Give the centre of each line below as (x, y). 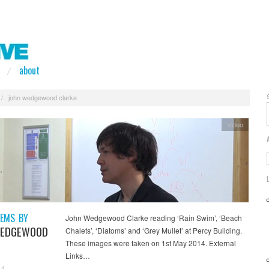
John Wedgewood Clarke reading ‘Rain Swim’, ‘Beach (153, 217)
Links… (77, 255)
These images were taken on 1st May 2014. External (150, 243)
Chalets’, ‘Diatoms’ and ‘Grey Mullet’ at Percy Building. (153, 230)
